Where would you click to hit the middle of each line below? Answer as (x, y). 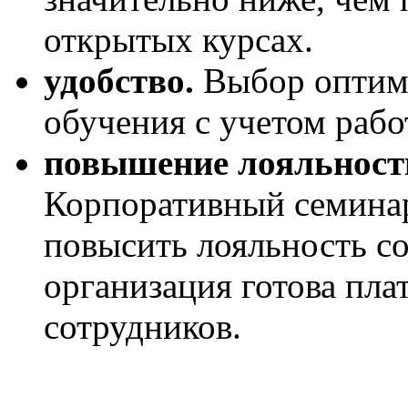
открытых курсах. (178, 40)
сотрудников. (143, 327)
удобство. (119, 81)
